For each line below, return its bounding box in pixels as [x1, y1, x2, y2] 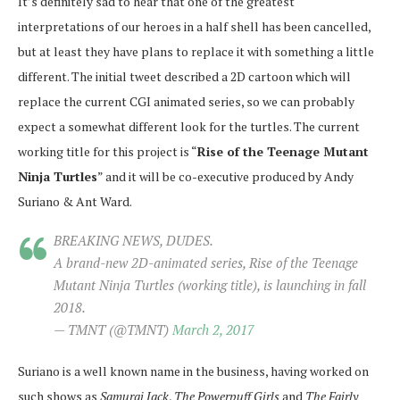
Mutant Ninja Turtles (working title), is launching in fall [54, 275, 366, 294]
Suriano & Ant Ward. [18, 192, 132, 210]
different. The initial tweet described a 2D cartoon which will [18, 67, 351, 85]
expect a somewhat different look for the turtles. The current [18, 117, 360, 135]
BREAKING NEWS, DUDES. [54, 230, 213, 249]
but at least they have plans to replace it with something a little [18, 42, 374, 60]
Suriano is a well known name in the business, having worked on [18, 362, 369, 379]
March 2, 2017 [172, 320, 254, 338]
